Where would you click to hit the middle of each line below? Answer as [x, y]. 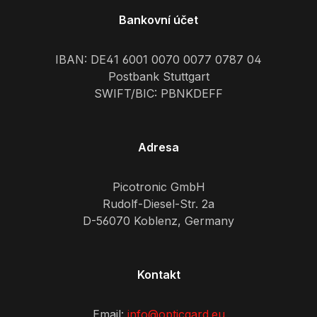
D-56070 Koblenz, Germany [158, 221]
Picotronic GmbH [158, 187]
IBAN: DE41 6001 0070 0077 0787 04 [158, 60]
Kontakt [158, 275]
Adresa [158, 148]
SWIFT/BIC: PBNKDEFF [158, 94]
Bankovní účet [158, 20]
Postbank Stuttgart [158, 77]
